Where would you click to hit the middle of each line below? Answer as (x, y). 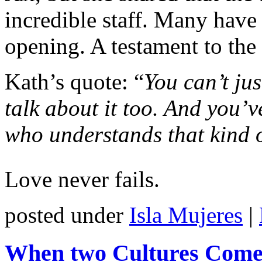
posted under (67, 215)
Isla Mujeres (186, 215)
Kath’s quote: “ (74, 82)
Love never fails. (82, 180)
